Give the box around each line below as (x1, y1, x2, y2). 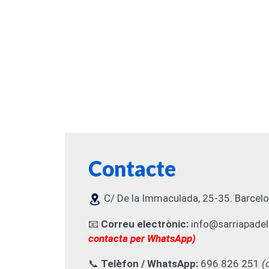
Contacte (88, 156, 177, 181)
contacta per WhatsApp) (88, 232, 196, 244)
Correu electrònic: (101, 217, 189, 230)
